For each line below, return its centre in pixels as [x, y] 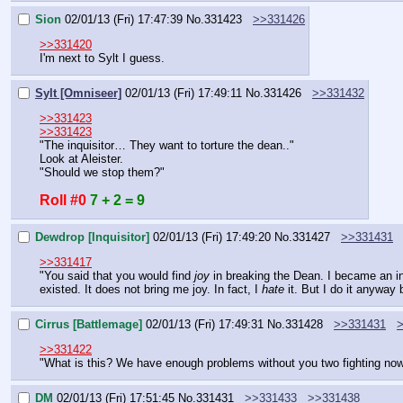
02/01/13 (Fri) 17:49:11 [184, 93]
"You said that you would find [117, 276]
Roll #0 [63, 201]
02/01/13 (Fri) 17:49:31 [205, 324]
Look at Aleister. [81, 159]
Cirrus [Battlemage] [89, 324]
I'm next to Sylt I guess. [102, 58]
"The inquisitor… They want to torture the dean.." [167, 146]
